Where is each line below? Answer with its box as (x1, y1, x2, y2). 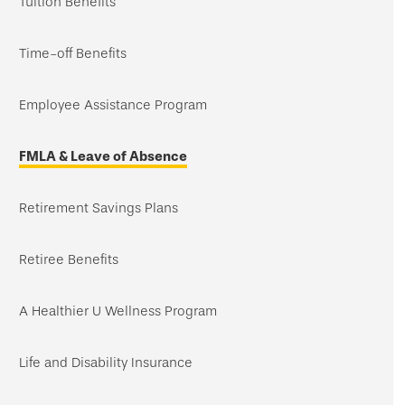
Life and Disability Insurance (19, 354, 193, 371)
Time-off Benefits (19, 45, 127, 61)
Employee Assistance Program (19, 97, 207, 113)
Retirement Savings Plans (19, 200, 178, 216)
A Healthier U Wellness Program (19, 303, 217, 319)
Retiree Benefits (19, 251, 118, 268)
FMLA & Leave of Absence (19, 148, 187, 165)
